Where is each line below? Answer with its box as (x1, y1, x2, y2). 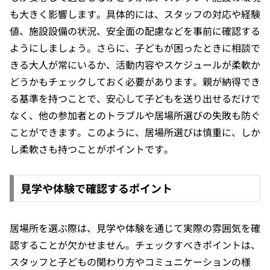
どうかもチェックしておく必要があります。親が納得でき (10, 74, 260, 89)
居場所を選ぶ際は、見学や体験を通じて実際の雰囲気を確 (10, 221, 260, 236)
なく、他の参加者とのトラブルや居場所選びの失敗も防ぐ (10, 107, 260, 122)
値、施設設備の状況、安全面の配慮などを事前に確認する (10, 23, 260, 38)
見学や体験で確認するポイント (20, 180, 172, 196)
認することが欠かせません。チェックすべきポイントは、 (10, 237, 260, 253)
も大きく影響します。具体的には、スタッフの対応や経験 (10, 6, 260, 21)
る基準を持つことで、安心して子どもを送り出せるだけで (10, 90, 260, 105)
